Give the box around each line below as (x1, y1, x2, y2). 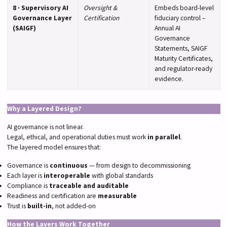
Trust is (7, 202, 27, 211)
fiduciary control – (154, 13, 205, 22)
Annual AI (154, 23, 180, 32)
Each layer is (7, 171, 44, 180)
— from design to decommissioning (87, 161, 191, 170)
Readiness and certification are (7, 192, 98, 201)
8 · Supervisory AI (12, 3, 68, 12)
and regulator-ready (154, 64, 212, 73)
